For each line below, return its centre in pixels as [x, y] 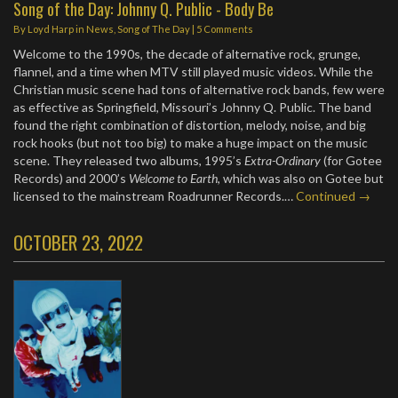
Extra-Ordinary [283, 160]
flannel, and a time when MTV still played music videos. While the [193, 72]
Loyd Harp [51, 29]
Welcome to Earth [173, 178]
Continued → [333, 196]
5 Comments [225, 29]
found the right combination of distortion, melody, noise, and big [190, 125]
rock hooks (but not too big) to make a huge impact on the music [191, 143]
